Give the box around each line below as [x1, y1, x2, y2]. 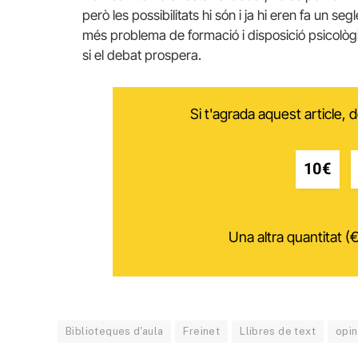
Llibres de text [240, 325, 316, 338]
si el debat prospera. [82, 47, 201, 64]
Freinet [183, 325, 221, 338]
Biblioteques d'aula [66, 325, 164, 338]
